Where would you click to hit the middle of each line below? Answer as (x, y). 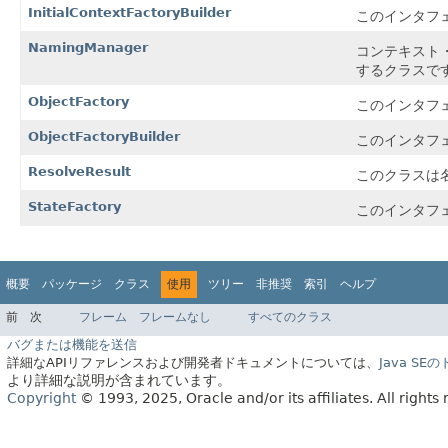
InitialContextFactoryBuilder (129, 12)
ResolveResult (79, 171)
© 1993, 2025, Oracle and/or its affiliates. (226, 398)
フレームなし (175, 317)
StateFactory (74, 206)
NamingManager (88, 47)
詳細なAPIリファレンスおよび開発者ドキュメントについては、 (193, 363)
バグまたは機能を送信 (72, 345)
